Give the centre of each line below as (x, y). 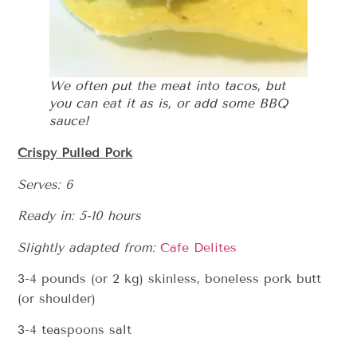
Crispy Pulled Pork (75, 153)
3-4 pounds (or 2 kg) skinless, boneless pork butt (170, 279)
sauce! (70, 121)
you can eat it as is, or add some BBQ (169, 104)
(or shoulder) (57, 299)
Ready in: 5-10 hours (80, 216)
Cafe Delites (199, 247)
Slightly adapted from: (87, 247)
